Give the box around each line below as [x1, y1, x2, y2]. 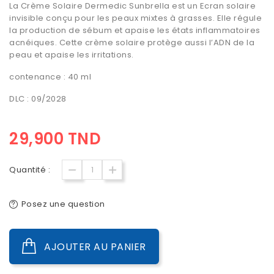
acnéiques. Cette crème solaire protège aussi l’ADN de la [9, 37, 254, 49]
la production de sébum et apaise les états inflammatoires [9, 24, 261, 37]
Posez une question [21, 198, 105, 210]
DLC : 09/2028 [9, 93, 67, 105]
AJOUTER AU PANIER [44, 240, 146, 254]
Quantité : [9, 164, 50, 176]
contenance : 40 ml [9, 71, 91, 83]
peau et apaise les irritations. [9, 49, 134, 61]
